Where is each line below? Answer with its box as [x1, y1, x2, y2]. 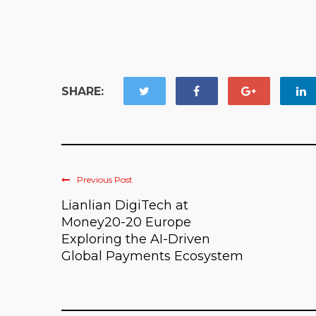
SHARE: [61, 84, 104, 98]
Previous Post [77, 174, 133, 185]
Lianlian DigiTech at [61, 197, 188, 213]
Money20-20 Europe [61, 214, 191, 230]
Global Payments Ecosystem [61, 248, 243, 264]
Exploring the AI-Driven [61, 231, 210, 247]
